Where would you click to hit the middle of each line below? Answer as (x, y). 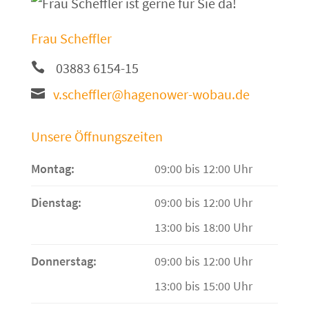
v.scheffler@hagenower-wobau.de (151, 94)
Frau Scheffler (71, 39)
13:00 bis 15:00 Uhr (203, 286)
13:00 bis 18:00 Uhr (203, 228)
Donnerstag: (63, 261)
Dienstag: (56, 203)
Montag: (52, 169)
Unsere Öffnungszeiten (97, 137)
